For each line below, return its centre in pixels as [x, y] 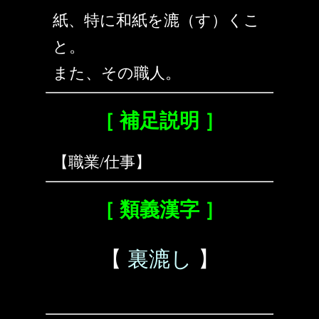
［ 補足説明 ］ [159, 121]
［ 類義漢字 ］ [159, 210]
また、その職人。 [117, 73]
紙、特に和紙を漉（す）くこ [156, 21]
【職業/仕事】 [102, 162]
